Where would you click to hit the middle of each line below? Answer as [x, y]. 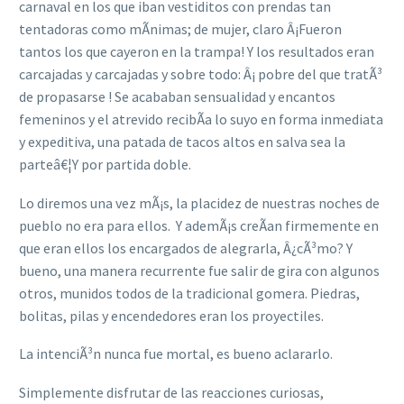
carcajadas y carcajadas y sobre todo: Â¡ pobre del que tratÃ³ [201, 74]
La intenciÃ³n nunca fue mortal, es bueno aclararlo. [176, 354]
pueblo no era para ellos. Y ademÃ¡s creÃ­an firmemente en [199, 225]
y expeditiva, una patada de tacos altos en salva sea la [182, 142]
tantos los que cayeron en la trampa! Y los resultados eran [197, 52]
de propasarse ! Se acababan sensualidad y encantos [177, 97]
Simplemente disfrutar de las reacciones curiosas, [171, 392]
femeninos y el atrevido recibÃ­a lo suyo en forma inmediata [201, 119]
